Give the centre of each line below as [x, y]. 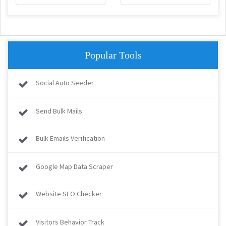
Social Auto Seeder [65, 83]
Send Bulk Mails [59, 111]
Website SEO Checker [69, 194]
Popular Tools [113, 55]
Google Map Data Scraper [74, 166]
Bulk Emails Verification [70, 138]
